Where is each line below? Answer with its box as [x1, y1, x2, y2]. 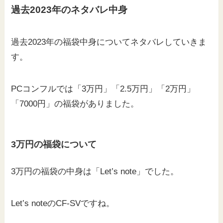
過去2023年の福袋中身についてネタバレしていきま [11, 37, 207, 47]
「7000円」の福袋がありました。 [11, 99, 139, 109]
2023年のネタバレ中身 [30, 4, 128, 15]
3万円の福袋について [11, 139, 97, 149]
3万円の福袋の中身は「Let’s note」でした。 [11, 166, 179, 176]
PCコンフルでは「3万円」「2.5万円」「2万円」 [11, 84, 196, 94]
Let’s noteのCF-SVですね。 [11, 198, 115, 208]
